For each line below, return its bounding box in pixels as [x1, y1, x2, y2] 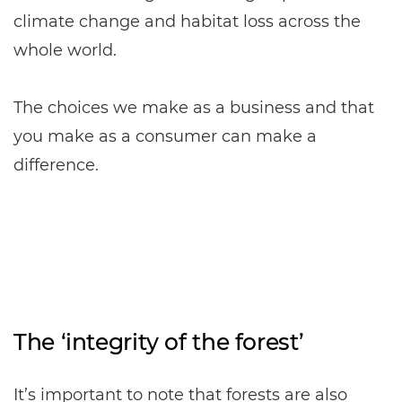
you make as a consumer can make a [13, 127, 317, 146]
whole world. [13, 40, 117, 60]
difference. [13, 155, 99, 175]
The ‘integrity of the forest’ [13, 328, 304, 355]
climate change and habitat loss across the [13, 12, 361, 31]
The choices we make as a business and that [13, 98, 374, 118]
